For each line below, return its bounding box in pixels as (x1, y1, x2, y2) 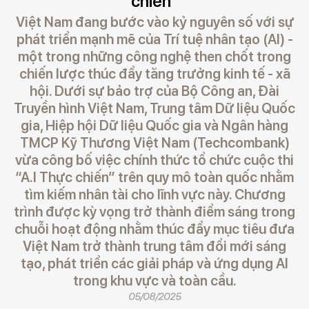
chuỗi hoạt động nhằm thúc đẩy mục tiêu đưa (14, 221, 295, 237)
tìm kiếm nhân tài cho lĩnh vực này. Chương (23, 186, 286, 203)
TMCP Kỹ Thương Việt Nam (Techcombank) (19, 134, 290, 151)
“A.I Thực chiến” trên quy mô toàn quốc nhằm (15, 169, 294, 186)
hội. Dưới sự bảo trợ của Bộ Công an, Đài (30, 83, 279, 99)
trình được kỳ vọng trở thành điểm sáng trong (14, 203, 295, 220)
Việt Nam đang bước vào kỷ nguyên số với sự (15, 14, 294, 30)
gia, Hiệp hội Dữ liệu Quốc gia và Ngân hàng (21, 117, 288, 134)
